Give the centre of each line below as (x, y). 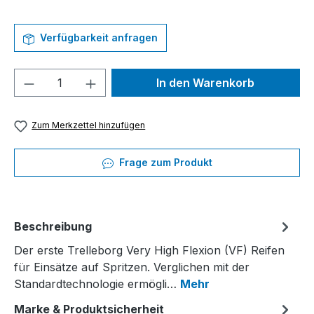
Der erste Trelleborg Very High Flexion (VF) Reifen (149, 250)
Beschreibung (53, 226)
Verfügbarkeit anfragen (97, 38)
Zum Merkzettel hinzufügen (89, 125)
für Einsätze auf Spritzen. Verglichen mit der (132, 267)
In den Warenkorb (206, 83)
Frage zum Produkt (164, 162)
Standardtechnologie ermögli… (97, 284)
